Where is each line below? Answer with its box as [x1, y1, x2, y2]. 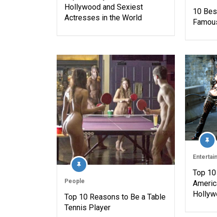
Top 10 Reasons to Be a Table [64, 192, 166, 201]
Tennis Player [64, 202, 110, 212]
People [64, 177, 85, 185]
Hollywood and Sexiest [64, 2, 143, 12]
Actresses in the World [64, 13, 142, 22]
